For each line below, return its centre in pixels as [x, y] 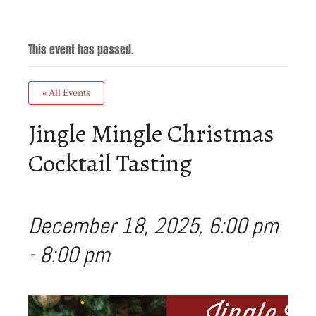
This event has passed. [81, 49]
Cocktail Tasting [110, 163]
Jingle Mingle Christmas [151, 133]
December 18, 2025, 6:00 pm [153, 226]
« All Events [66, 93]
